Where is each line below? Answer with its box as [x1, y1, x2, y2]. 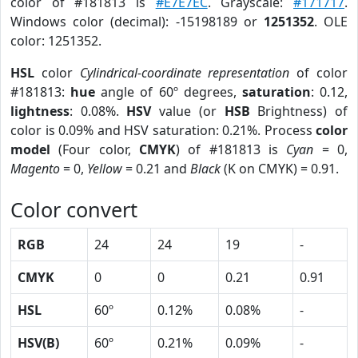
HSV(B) [18, 334, 59, 352]
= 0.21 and [122, 160, 190, 177]
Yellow [87, 160, 122, 177]
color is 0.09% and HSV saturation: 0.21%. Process [10, 121, 316, 139]
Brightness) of [249, 102, 348, 120]
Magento [10, 160, 60, 177]
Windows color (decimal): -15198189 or [10, 13, 264, 30]
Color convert [10, 196, 137, 223]
